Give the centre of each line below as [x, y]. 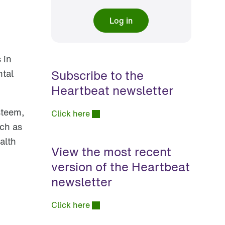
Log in [121, 20]
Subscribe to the [97, 75]
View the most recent [111, 151]
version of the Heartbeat [120, 166]
